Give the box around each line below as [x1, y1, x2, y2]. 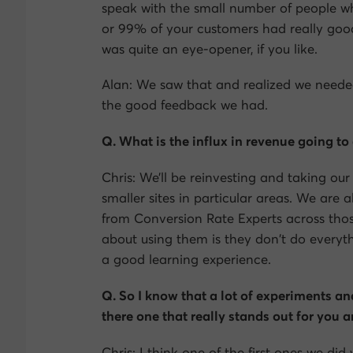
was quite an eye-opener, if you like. [101, 40, 318, 57]
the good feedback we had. [101, 97, 268, 113]
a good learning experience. [101, 251, 271, 268]
